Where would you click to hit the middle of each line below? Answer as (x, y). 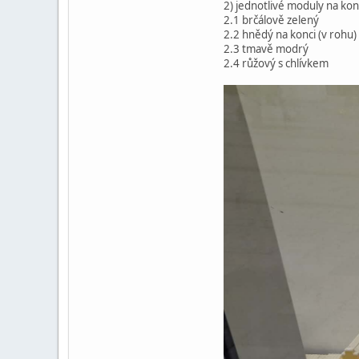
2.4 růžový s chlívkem (276, 64)
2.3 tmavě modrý (266, 49)
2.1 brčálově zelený (271, 20)
